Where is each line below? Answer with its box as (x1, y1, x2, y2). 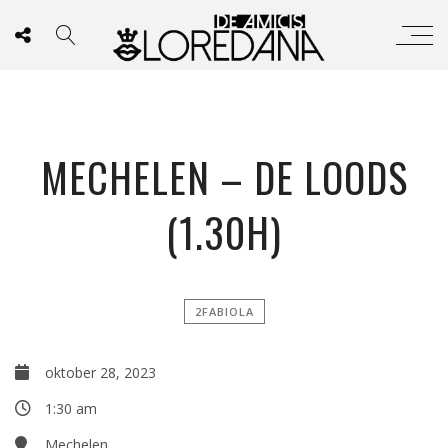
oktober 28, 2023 (45, 363, 156, 382)
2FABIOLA (194, 304, 254, 319)
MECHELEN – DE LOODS (40, 147, 408, 207)
